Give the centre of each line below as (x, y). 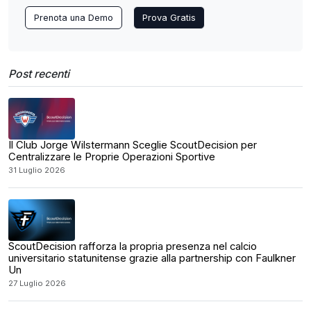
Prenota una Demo (74, 18)
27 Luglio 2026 (37, 283)
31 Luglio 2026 (37, 170)
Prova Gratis (169, 18)
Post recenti (39, 74)
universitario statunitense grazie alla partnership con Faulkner (152, 258)
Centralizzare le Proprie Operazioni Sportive (112, 157)
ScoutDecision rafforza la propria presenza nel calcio (133, 246)
